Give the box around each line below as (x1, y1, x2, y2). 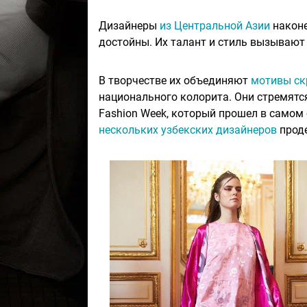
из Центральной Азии (160, 19, 270, 33)
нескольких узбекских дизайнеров (99, 123, 277, 137)
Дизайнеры (99, 19, 160, 33)
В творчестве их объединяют (99, 74, 251, 88)
